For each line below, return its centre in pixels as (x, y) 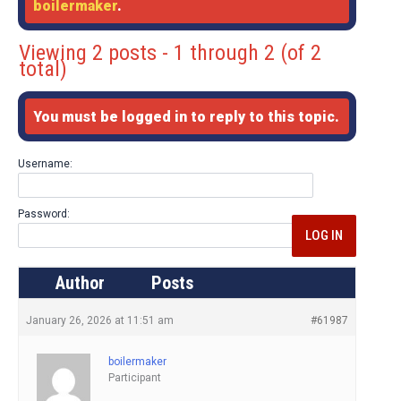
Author (80, 283)
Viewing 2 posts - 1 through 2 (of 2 (170, 53)
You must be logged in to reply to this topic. (187, 117)
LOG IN (324, 236)
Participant (135, 378)
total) (43, 69)
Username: (45, 164)
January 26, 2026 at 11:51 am (100, 321)
